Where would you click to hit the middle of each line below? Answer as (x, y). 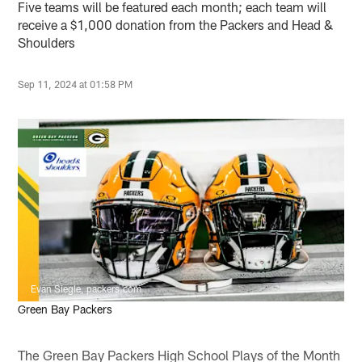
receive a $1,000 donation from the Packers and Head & (176, 25)
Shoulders (47, 43)
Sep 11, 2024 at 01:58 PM (76, 84)
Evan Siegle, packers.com (86, 289)
